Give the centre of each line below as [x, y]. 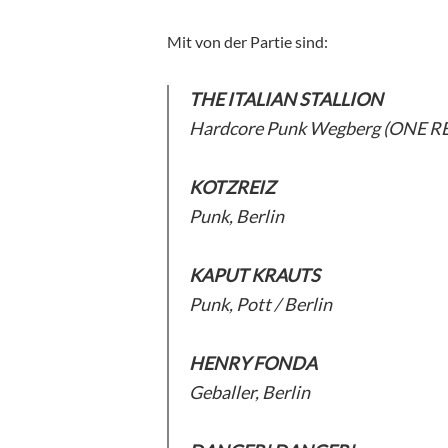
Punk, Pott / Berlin [262, 303]
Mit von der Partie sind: [247, 41]
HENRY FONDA [253, 362]
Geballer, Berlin [249, 391]
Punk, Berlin [236, 215]
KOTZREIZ [232, 186]
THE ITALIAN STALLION [286, 98]
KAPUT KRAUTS [254, 274]
